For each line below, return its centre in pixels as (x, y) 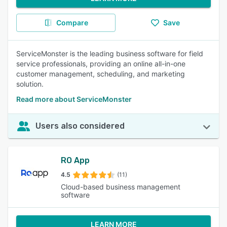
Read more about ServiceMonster (74, 99)
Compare (72, 23)
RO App (75, 160)
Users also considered (80, 126)
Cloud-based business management (120, 187)
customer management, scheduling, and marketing (101, 74)
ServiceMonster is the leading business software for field (110, 53)
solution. (30, 84)
